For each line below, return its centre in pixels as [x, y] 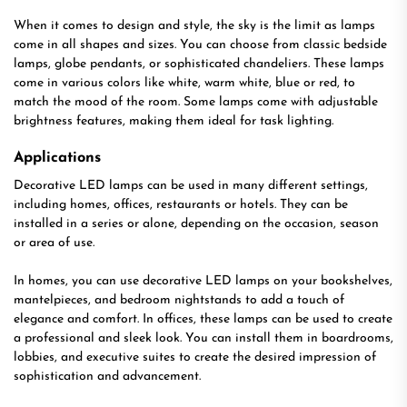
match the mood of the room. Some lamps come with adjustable [196, 102]
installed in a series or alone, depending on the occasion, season [196, 224]
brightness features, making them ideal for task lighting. [174, 121]
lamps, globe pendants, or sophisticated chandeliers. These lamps [199, 64]
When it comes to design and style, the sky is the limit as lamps [194, 26]
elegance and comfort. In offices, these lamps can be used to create [203, 319]
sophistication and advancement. [107, 377]
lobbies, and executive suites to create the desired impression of [195, 357]
